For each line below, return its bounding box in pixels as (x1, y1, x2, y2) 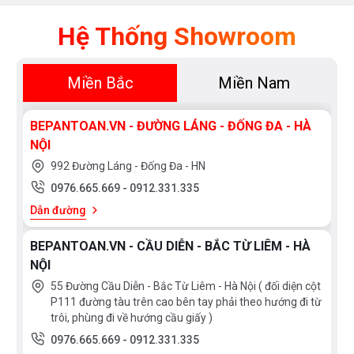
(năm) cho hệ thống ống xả (29, 11, 186, 27)
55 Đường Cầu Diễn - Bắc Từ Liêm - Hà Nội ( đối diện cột (51, 280, 321, 293)
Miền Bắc (66, 73, 134, 93)
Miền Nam (218, 73, 290, 93)
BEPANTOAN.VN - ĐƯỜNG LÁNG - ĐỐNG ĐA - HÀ (30, 119, 311, 134)
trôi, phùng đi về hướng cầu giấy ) (51, 311, 213, 325)
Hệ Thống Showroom (58, 21, 296, 52)
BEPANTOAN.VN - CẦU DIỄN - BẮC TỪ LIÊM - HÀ (30, 239, 311, 254)
